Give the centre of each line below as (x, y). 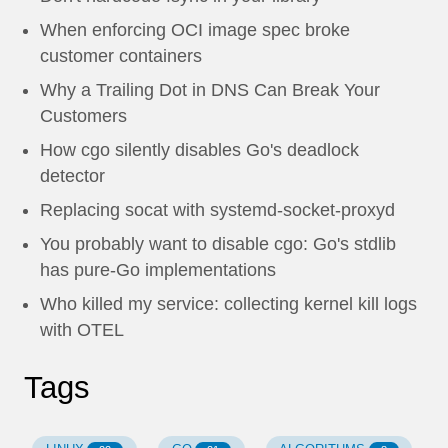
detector (72, 176)
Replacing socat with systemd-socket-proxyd (217, 210)
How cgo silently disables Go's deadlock (199, 150)
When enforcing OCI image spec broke (195, 30)
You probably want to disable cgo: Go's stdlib (218, 244)
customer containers (121, 56)
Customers (83, 116)
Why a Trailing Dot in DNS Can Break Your (210, 90)
